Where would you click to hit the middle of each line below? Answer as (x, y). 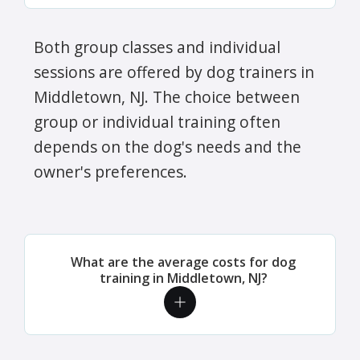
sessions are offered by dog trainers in (174, 72)
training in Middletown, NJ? (183, 278)
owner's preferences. (110, 171)
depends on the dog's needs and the (168, 146)
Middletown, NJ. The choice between (167, 96)
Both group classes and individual (157, 47)
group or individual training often (157, 121)
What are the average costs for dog (183, 262)
